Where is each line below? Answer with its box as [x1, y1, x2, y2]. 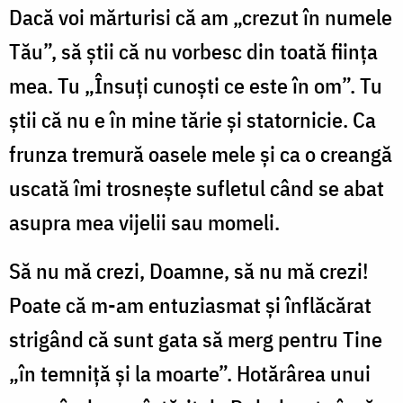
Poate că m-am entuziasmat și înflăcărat [9, 290, 372, 319]
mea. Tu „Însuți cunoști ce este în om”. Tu [9, 70, 382, 100]
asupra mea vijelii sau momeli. [9, 207, 280, 237]
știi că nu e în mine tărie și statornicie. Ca [9, 104, 376, 134]
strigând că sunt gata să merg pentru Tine [9, 324, 382, 354]
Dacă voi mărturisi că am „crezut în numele [9, 2, 392, 31]
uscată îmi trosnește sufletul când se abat [9, 173, 384, 202]
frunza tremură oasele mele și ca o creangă [9, 139, 392, 168]
